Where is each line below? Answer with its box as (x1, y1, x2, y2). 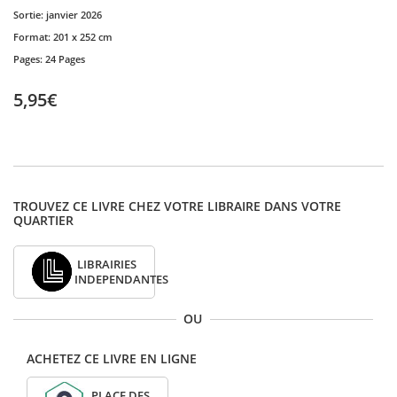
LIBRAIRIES (77, 257, 137, 273)
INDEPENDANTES (74, 272, 169, 288)
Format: (13, 30, 53, 44)
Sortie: (13, 8, 46, 22)
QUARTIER (13, 212, 74, 230)
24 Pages (45, 52, 85, 66)
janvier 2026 (46, 8, 102, 22)
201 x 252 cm (53, 30, 113, 44)
